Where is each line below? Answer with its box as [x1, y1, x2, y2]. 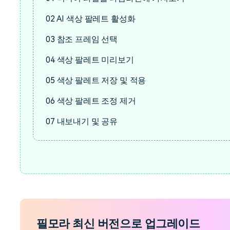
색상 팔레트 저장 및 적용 [54, 75, 146, 85]
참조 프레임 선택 [54, 34, 118, 44]
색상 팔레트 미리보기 [54, 55, 134, 65]
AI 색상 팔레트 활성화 [54, 14, 136, 24]
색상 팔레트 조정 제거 [54, 96, 136, 106]
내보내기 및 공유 [54, 117, 118, 126]
